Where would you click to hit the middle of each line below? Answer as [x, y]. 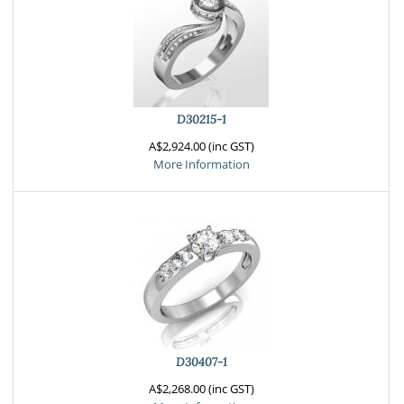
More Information [201, 164]
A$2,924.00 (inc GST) [201, 146]
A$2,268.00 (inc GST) [201, 389]
